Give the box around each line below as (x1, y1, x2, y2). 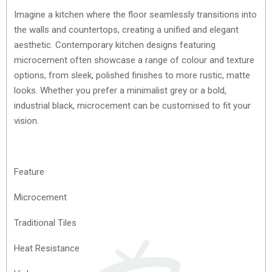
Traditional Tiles (14, 217, 76, 228)
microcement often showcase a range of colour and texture (14, 54, 254, 66)
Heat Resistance (14, 242, 80, 254)
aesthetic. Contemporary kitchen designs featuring (14, 39, 216, 50)
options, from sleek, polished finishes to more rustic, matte (14, 69, 250, 81)
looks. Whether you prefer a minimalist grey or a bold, (14, 84, 226, 96)
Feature (14, 166, 44, 177)
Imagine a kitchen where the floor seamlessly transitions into (14, 8, 257, 20)
